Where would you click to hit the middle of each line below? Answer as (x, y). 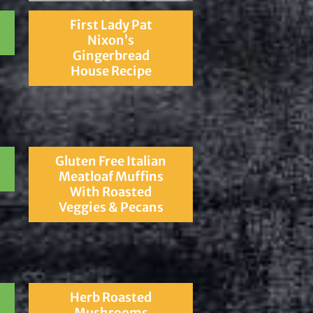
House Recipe (111, 71)
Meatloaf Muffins (111, 177)
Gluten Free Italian (111, 161)
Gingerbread (111, 56)
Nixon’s (111, 41)
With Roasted (111, 192)
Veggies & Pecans (111, 208)
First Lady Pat (111, 25)
